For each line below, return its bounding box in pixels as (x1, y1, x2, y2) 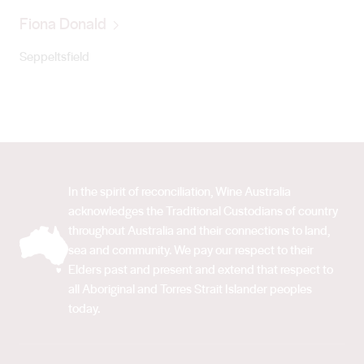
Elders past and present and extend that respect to (68, 260, 333, 279)
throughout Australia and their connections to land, (68, 221, 330, 240)
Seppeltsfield (19, 47, 89, 66)
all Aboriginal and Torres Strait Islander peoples (68, 279, 312, 298)
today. (68, 299, 100, 318)
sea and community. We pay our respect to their (68, 240, 314, 259)
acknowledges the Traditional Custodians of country (68, 201, 338, 220)
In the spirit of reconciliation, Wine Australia (68, 182, 291, 201)
